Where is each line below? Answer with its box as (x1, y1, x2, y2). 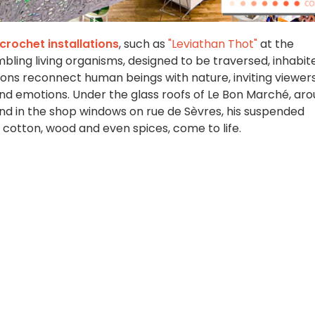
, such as (119, 36, 168, 53)
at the (257, 36, 294, 53)
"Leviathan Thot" (168, 36, 257, 53)
